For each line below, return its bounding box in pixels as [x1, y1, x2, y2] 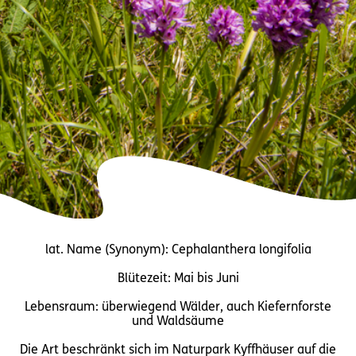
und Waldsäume [132, 315, 224, 328]
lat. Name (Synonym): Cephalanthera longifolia [44, 243, 311, 257]
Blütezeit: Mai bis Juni [117, 272, 239, 285]
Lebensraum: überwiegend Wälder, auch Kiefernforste [25, 300, 331, 314]
